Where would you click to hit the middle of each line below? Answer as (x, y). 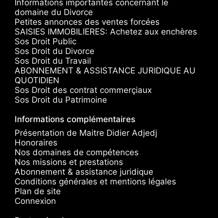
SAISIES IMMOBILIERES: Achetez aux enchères (106, 31)
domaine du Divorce (54, 12)
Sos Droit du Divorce (54, 51)
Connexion (35, 201)
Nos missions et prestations (69, 162)
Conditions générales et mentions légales (95, 181)
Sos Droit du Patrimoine (61, 100)
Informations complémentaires (75, 119)
